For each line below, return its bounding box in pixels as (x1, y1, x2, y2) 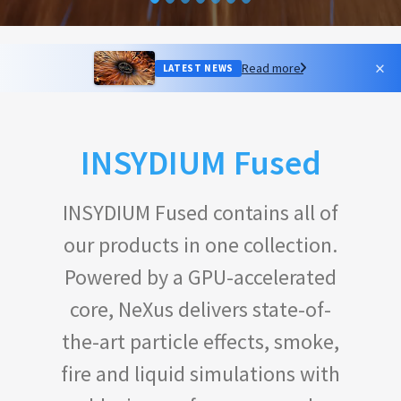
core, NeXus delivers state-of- (70, 295, 331, 323)
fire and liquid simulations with (61, 360, 340, 388)
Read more (241, 60, 303, 76)
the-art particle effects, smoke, (62, 328, 339, 355)
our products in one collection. (64, 231, 337, 259)
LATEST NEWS (162, 61, 234, 74)
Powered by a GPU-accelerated (64, 263, 337, 291)
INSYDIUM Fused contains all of (63, 199, 338, 226)
